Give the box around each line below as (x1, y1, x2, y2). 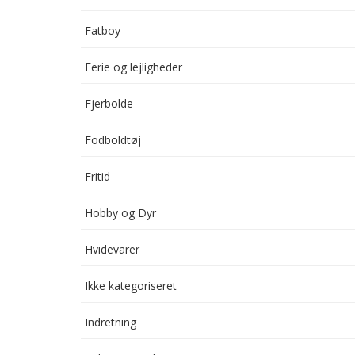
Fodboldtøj (85, 132, 141, 147)
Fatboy (85, 23, 120, 38)
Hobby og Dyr (85, 205, 156, 220)
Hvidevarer (85, 242, 139, 257)
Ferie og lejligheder (85, 59, 182, 74)
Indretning (85, 315, 136, 330)
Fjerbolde (85, 96, 133, 111)
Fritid (85, 169, 110, 184)
